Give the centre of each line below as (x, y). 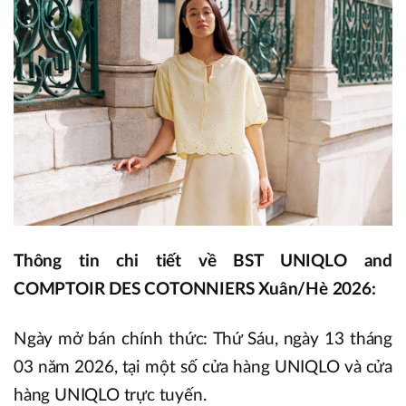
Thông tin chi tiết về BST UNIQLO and (203, 261)
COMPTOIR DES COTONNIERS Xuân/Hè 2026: (195, 289)
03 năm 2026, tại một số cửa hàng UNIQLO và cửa (203, 367)
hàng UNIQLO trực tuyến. (110, 395)
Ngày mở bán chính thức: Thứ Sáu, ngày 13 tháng (203, 339)
